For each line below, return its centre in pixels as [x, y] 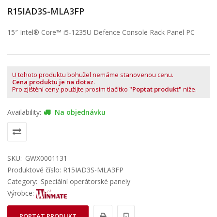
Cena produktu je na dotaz [53, 82]
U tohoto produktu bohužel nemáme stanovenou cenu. [93, 75]
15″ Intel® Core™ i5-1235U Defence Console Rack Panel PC [101, 32]
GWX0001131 [46, 158]
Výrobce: [22, 193]
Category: [22, 181]
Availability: [24, 112]
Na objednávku [79, 112]
